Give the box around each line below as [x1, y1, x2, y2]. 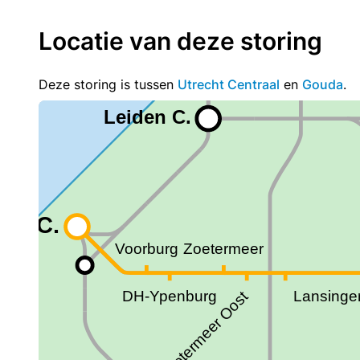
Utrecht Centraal [178, 76, 280, 92]
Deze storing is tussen [39, 76, 178, 92]
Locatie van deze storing [39, 27, 322, 55]
